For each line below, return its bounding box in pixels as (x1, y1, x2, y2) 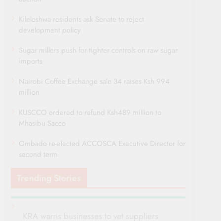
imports (19, 55, 42, 67)
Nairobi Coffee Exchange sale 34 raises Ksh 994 (19, 75, 170, 87)
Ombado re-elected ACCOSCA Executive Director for (19, 138, 185, 149)
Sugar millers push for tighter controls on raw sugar (19, 44, 178, 56)
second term (19, 148, 58, 160)
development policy (19, 24, 81, 36)
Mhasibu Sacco (19, 117, 66, 129)
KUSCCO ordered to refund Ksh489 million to (19, 107, 161, 118)
